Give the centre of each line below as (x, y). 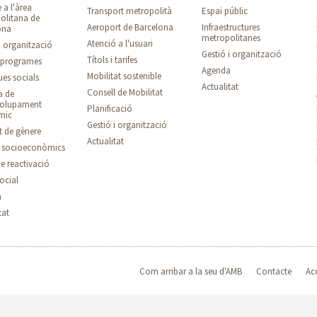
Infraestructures (231, 27)
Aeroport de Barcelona (131, 27)
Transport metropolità (130, 11)
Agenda (217, 70)
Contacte (273, 271)
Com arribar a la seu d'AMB (190, 271)
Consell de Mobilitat (125, 92)
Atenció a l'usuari (120, 44)
